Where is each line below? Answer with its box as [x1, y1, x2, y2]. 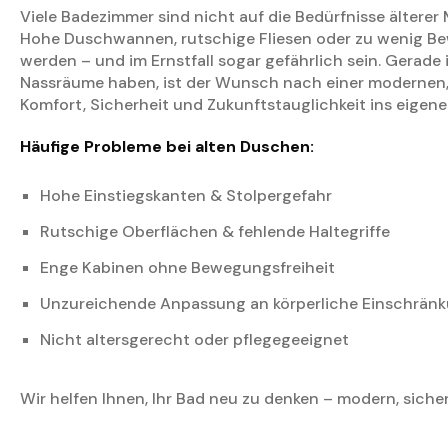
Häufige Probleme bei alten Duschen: [20, 136, 314, 158]
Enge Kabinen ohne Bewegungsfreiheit [40, 257, 335, 279]
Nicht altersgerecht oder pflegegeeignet [40, 329, 349, 351]
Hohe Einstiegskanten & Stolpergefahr [40, 185, 332, 207]
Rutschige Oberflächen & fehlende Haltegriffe [40, 221, 390, 243]
